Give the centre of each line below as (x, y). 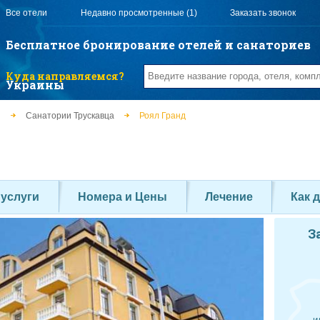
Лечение (229, 197)
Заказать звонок (263, 12)
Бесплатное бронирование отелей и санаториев (159, 44)
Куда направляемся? (65, 76)
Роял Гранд (162, 116)
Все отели (27, 12)
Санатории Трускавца (70, 116)
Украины (35, 84)
